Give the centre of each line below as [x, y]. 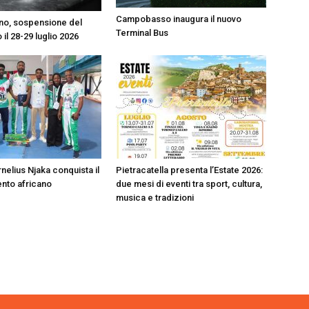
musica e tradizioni [155, 198]
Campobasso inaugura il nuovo [179, 19]
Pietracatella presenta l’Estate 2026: [189, 170]
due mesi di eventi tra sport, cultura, [189, 184]
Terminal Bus [142, 33]
